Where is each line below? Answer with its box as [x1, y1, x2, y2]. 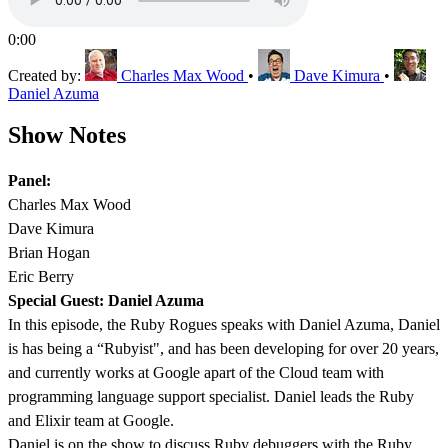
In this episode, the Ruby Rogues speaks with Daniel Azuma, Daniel [8, 316, 440, 334]
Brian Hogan [8, 244, 90, 262]
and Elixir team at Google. [8, 412, 174, 430]
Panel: [8, 172, 51, 190]
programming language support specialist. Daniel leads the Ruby [8, 388, 414, 406]
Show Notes [8, 122, 126, 149]
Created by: [8, 66, 85, 84]
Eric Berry [8, 268, 74, 286]
